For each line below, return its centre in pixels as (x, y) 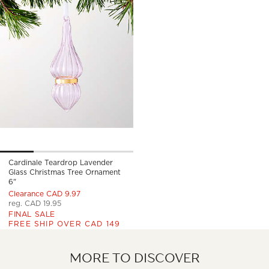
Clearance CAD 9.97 (44, 194)
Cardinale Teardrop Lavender (61, 163)
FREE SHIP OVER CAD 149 (65, 224)
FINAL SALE (32, 214)
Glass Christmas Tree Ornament (65, 172)
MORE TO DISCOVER (134, 258)
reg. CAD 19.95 (35, 204)
